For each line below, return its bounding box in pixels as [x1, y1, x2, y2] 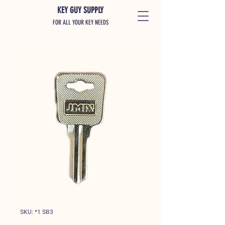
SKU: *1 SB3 [20, 207, 53, 216]
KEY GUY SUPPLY [57, 5, 103, 15]
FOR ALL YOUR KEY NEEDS [52, 19, 108, 26]
